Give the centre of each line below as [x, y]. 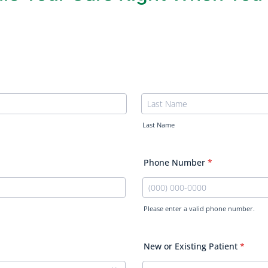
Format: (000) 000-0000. [188, 219]
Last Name [159, 125]
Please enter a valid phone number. [199, 209]
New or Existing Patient [191, 246]
